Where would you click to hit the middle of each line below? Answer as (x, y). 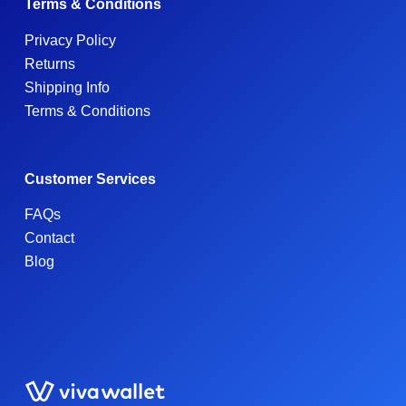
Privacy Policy (70, 40)
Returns (49, 63)
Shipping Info (67, 87)
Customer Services (90, 179)
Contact (49, 238)
